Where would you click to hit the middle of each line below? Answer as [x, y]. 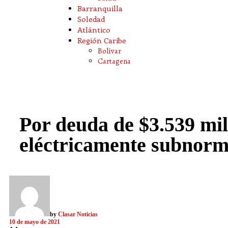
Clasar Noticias [78, 214]
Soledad [91, 19]
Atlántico [94, 30]
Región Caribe [102, 40]
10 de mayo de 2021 [35, 222]
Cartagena [114, 61]
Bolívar [109, 51]
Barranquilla [100, 8]
